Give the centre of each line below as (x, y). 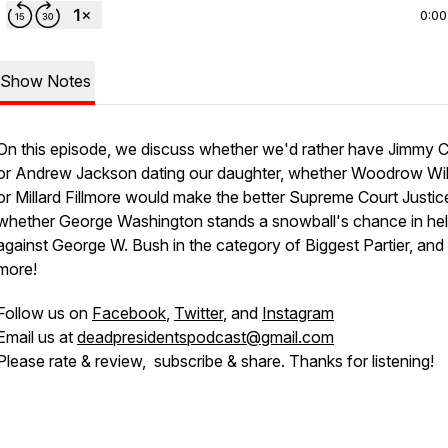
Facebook (129, 313)
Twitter (198, 313)
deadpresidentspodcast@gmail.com (205, 337)
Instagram (298, 313)
